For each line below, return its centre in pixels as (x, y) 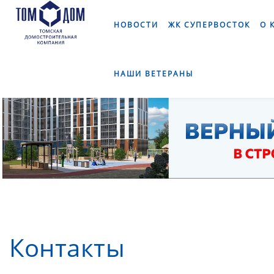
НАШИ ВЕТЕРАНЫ (154, 74)
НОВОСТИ (136, 25)
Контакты (67, 247)
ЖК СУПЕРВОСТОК (209, 25)
